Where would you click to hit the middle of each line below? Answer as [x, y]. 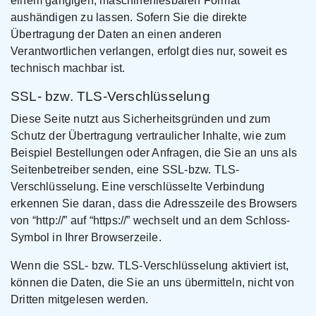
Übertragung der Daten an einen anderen [116, 34]
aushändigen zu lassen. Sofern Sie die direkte [129, 17]
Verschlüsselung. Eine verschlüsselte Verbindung [138, 187]
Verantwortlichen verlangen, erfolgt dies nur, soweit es [149, 51]
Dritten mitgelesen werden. [80, 299]
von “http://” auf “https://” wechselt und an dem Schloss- [151, 220]
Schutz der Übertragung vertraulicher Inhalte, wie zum [148, 136]
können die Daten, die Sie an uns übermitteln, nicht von [153, 282]
